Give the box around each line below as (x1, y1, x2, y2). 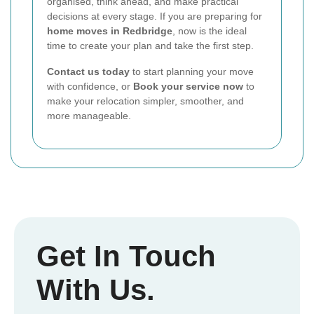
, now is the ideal (172, 25, 247, 37)
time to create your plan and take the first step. (47, 40, 254, 52)
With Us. (36, 273, 155, 307)
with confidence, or (47, 81, 133, 93)
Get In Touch (36, 240, 216, 273)
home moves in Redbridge (47, 25, 172, 37)
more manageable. (47, 110, 131, 122)
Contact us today (47, 66, 130, 78)
